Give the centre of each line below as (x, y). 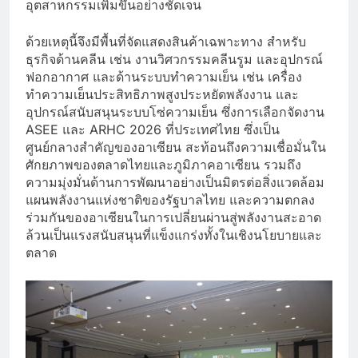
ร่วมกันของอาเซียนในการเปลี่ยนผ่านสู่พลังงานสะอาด (173, 217)
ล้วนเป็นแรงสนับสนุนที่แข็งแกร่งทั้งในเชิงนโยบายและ (174, 235)
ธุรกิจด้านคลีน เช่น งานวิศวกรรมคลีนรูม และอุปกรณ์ (174, 59)
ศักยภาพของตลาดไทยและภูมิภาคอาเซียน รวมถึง (163, 164)
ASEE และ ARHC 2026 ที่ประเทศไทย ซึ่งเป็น (153, 129)
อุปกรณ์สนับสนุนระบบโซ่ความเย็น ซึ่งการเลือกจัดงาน (175, 111)
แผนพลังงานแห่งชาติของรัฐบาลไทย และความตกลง (170, 199)
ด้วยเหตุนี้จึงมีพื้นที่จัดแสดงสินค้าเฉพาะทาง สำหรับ (166, 41)
